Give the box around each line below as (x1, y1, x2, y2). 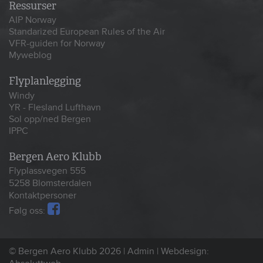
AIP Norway (9, 14, 56, 26)
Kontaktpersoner (9, 190, 76, 202)
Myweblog (9, 49, 52, 62)
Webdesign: (161, 245, 209, 258)
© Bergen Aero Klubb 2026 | (9, 245, 127, 258)
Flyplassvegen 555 (9, 165, 86, 177)
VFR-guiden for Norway (9, 38, 105, 50)
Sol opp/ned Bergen (9, 113, 91, 125)
